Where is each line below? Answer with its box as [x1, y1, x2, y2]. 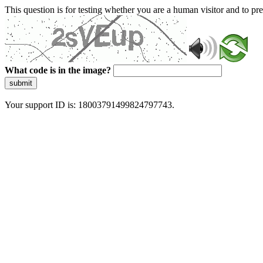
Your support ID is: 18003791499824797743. [5, 100, 174, 110]
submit [9, 79, 32, 87]
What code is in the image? [5, 65, 111, 75]
